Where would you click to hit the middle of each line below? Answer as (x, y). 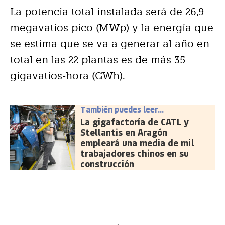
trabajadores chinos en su (135, 153)
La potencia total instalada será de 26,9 (107, 11)
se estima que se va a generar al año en (110, 43)
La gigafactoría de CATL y (135, 121)
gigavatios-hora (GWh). (68, 76)
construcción (107, 163)
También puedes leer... (122, 109)
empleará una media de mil (138, 142)
